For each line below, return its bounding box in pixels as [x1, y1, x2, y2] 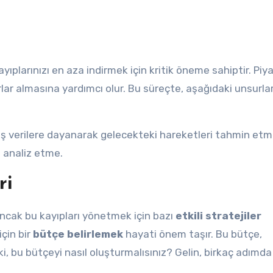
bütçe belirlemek [33, 228, 123, 240]
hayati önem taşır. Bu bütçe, [123, 228, 262, 240]
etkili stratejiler [175, 210, 261, 222]
